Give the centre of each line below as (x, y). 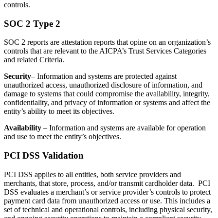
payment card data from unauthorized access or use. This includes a (107, 200)
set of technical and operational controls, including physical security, (108, 209)
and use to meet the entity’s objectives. (63, 137)
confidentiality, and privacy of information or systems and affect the (107, 103)
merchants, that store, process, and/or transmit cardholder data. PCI (107, 183)
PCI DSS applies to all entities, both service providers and (92, 174)
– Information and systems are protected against (104, 76)
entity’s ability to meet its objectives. (59, 111)
